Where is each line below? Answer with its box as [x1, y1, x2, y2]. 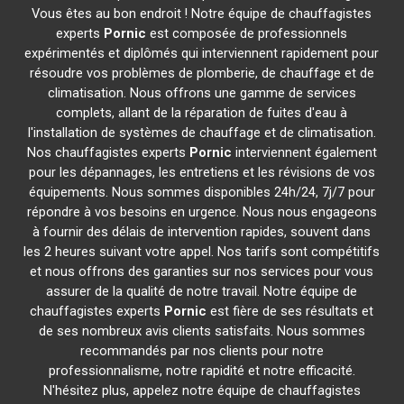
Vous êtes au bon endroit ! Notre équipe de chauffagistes [32, 5, 372, 22]
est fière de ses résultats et [207, 303, 374, 319]
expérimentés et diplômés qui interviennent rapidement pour [24, 45, 380, 61]
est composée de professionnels [146, 25, 348, 41]
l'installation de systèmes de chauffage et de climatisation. [27, 124, 376, 141]
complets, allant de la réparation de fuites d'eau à [56, 105, 348, 121]
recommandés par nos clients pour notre [79, 343, 324, 359]
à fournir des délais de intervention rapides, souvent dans [32, 224, 372, 240]
